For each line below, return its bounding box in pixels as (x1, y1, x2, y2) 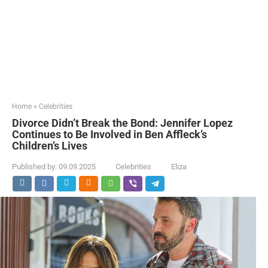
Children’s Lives (12, 139, 87, 152)
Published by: (12, 162, 57, 171)
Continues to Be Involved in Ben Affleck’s (12, 128, 207, 141)
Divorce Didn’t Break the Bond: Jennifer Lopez (12, 117, 233, 129)
